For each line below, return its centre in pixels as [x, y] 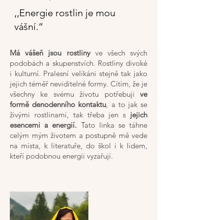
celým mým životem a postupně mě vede [79, 135]
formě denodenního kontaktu [58, 104]
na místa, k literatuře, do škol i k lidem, [79, 146]
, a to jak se [127, 104]
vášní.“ [29, 27]
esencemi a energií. [43, 125]
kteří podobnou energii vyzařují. [61, 156]
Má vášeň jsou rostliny [50, 53]
